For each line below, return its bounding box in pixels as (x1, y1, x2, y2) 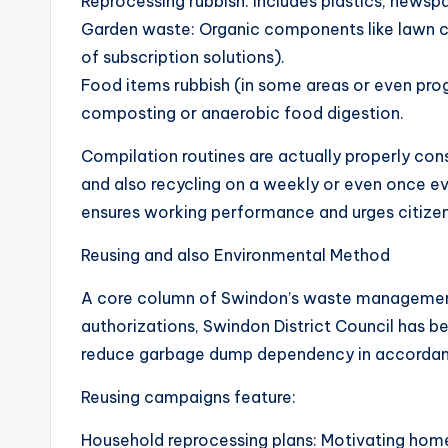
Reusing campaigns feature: (81, 387, 296, 407)
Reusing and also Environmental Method (81, 245, 390, 265)
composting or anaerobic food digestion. (81, 103, 404, 123)
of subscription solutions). (81, 47, 285, 67)
